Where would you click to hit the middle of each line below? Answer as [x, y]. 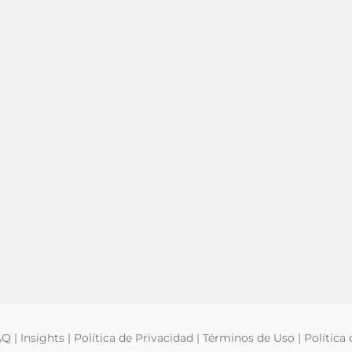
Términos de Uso [249, 338]
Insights [42, 338]
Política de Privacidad [134, 338]
